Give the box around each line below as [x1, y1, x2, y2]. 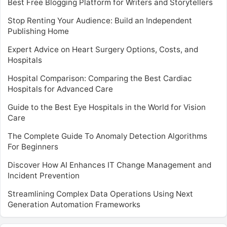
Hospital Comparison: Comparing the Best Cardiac [8, 73, 192, 83]
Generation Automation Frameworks [8, 200, 140, 209]
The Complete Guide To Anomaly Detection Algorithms [8, 131, 207, 141]
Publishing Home [8, 26, 69, 36]
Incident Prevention [8, 171, 80, 180]
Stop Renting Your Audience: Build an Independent [8, 16, 192, 25]
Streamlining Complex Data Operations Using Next [8, 189, 193, 199]
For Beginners [8, 142, 58, 152]
